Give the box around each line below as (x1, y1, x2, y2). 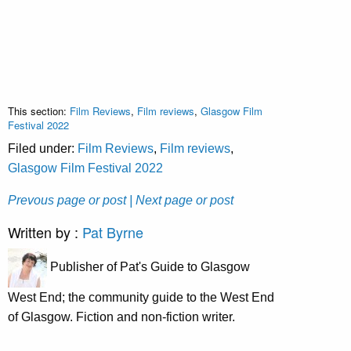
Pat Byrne (82, 221, 143, 242)
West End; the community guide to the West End (8, 290, 274, 304)
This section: (8, 103, 70, 118)
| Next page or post (129, 193, 233, 207)
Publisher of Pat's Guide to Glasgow (47, 260, 250, 274)
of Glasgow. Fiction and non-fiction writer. (8, 309, 235, 324)
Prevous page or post (8, 193, 126, 207)
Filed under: (8, 141, 78, 155)
